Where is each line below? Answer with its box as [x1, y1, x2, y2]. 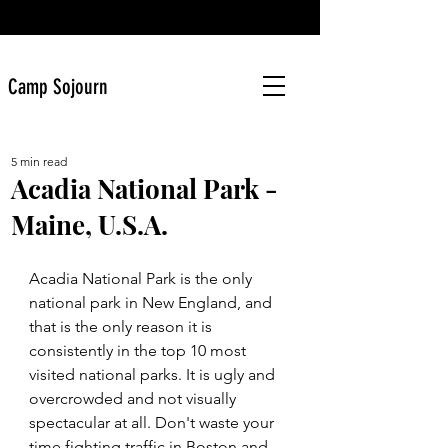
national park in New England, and [29, 293, 276, 312]
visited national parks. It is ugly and [29, 365, 279, 384]
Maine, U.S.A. [11, 207, 168, 242]
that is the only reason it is [29, 317, 216, 336]
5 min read [11, 154, 67, 169]
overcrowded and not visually [29, 389, 240, 408]
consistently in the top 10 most [29, 341, 250, 360]
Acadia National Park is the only [29, 269, 256, 288]
